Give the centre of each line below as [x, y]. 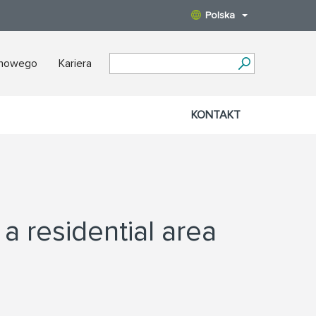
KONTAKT [216, 115]
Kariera [75, 63]
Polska [220, 15]
